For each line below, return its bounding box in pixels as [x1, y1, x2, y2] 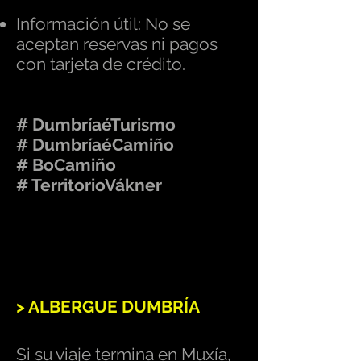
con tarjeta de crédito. [16, 54, 185, 74]
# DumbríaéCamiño [16, 135, 174, 155]
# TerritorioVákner [16, 175, 162, 195]
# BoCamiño [16, 155, 116, 175]
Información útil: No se [16, 14, 190, 34]
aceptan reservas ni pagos [16, 34, 218, 54]
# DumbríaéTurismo [16, 114, 176, 135]
